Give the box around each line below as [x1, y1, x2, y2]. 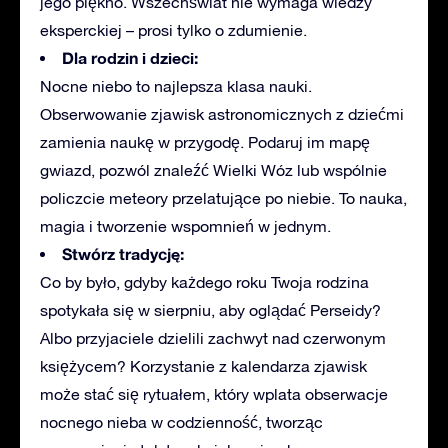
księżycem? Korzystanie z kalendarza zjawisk [40, 356, 367, 375]
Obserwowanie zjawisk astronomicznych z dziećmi [40, 104, 404, 123]
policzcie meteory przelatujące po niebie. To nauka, [40, 188, 407, 207]
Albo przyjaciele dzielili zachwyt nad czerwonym [40, 328, 386, 347]
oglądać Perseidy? [245, 300, 381, 319]
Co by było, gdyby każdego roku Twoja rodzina [40, 272, 369, 291]
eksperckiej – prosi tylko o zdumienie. [40, 20, 307, 39]
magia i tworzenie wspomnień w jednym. [40, 216, 331, 235]
